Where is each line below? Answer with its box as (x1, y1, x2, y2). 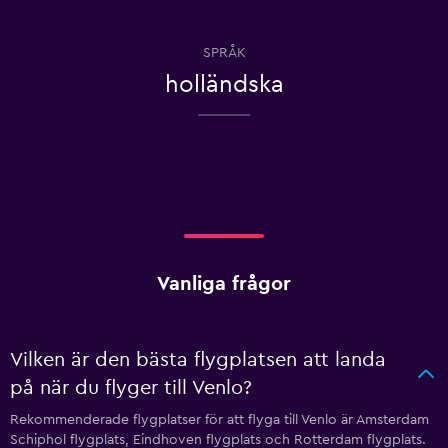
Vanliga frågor (157, 274, 291, 294)
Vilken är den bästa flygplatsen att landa (10, 350, 386, 370)
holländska (164, 73, 284, 97)
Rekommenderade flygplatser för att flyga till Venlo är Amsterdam (10, 413, 429, 427)
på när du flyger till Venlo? (10, 378, 252, 398)
